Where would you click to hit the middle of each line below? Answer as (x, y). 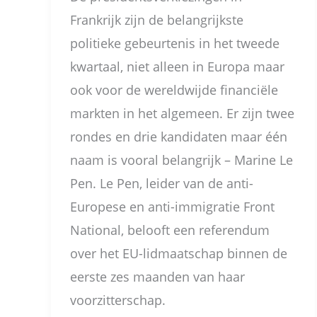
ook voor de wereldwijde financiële (174, 90)
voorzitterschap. (118, 300)
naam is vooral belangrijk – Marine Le (181, 160)
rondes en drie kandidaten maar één (179, 136)
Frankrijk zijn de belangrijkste (157, 19)
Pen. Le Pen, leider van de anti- (162, 183)
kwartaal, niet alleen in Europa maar (177, 66)
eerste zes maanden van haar (157, 276)
